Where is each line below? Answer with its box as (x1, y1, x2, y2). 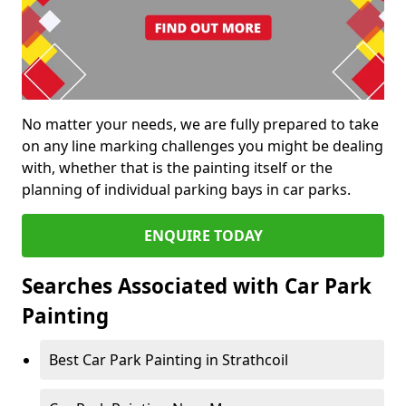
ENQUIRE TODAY (143, 226, 263, 246)
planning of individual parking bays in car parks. (22, 179, 351, 200)
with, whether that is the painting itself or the (22, 158, 333, 179)
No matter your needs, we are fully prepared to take (22, 114, 379, 135)
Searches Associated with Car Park (22, 272, 372, 301)
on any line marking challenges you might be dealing (22, 136, 383, 157)
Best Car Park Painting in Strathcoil (49, 350, 288, 371)
